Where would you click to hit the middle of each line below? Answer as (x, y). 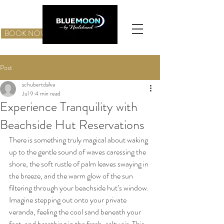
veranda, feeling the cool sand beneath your (76, 212)
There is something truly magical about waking (79, 140)
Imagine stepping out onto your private (68, 200)
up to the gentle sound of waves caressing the (78, 152)
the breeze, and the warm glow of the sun (72, 176)
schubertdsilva (38, 84)
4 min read (48, 93)
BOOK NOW (25, 33)
